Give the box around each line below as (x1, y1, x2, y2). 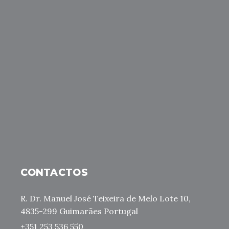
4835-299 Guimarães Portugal (20, 206, 139, 217)
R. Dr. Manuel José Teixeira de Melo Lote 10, (20, 193, 191, 204)
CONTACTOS (20, 167, 88, 179)
